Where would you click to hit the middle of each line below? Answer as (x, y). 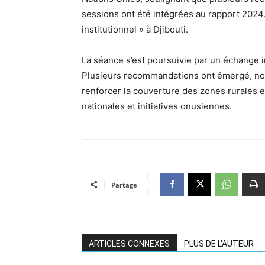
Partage (124, 185)
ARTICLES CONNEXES (129, 243)
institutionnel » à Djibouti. (135, 29)
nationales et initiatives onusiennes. (157, 106)
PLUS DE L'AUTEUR (219, 243)
